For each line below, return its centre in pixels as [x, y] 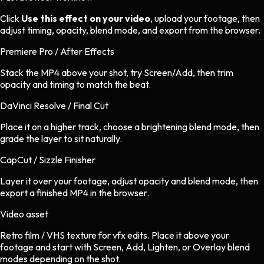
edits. [138, 235]
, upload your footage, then [205, 19]
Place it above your [190, 235]
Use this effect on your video [86, 19]
